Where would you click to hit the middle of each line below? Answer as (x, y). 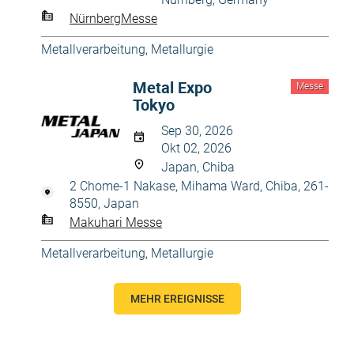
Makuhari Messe (116, 222)
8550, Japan (104, 203)
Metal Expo (172, 87)
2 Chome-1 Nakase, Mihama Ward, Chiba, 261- (199, 186)
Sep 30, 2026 (197, 131)
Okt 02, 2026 (196, 148)
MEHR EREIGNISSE (177, 299)
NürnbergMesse (113, 18)
